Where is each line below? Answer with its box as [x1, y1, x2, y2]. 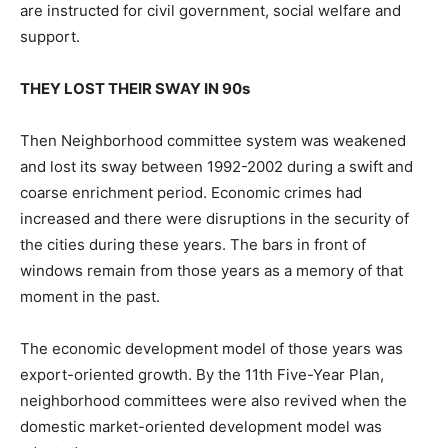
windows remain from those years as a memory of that [20, 260, 403, 280]
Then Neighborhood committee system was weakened [20, 130, 406, 150]
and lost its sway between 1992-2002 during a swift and [20, 156, 413, 176]
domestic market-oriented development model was [20, 416, 382, 436]
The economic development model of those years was [20, 338, 403, 358]
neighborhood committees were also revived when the [20, 390, 407, 410]
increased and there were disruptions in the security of [20, 208, 409, 228]
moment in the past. [20, 286, 160, 306]
